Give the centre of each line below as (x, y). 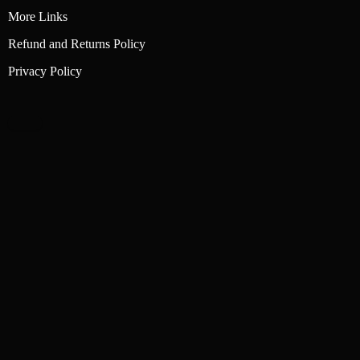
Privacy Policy (45, 72)
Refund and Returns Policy (77, 44)
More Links (38, 17)
